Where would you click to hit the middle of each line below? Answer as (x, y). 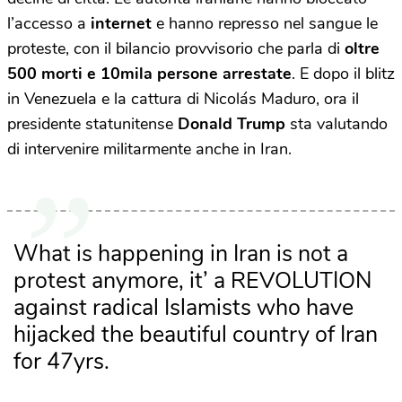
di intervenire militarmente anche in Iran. (149, 149)
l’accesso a (49, 23)
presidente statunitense (92, 124)
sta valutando (336, 124)
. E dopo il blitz (343, 74)
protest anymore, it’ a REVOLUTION (192, 281)
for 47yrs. (61, 362)
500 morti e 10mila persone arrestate (149, 74)
